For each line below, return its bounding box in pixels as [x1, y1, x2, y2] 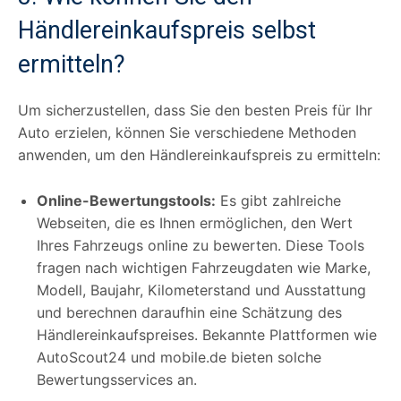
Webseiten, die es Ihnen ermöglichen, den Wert [37, 213, 353, 232]
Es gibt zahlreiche [216, 191, 341, 209]
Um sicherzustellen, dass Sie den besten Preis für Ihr [18, 100, 372, 119]
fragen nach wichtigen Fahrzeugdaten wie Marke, [37, 258, 371, 277]
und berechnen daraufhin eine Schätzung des [37, 303, 342, 321]
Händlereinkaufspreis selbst [18, 15, 316, 45]
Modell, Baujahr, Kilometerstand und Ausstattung [37, 280, 366, 299]
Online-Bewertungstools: [37, 191, 216, 209]
